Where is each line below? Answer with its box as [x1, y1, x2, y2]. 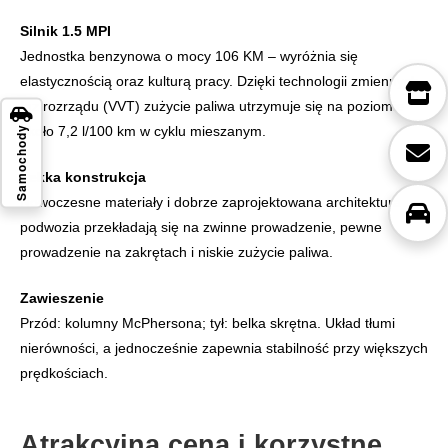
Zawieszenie [20, 290, 104, 307]
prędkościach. [20, 365, 108, 382]
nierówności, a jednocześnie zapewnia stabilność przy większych [20, 340, 428, 357]
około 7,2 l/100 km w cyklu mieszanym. [20, 123, 266, 140]
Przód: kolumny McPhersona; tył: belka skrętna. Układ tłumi [20, 315, 395, 332]
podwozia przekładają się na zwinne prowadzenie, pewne [20, 219, 382, 236]
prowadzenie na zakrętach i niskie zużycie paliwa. [20, 244, 333, 261]
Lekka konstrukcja [20, 169, 146, 186]
